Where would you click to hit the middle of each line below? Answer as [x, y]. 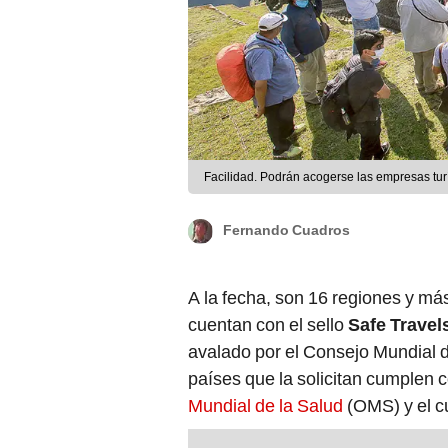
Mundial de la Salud [265, 406]
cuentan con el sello [268, 325]
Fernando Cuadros [286, 230]
